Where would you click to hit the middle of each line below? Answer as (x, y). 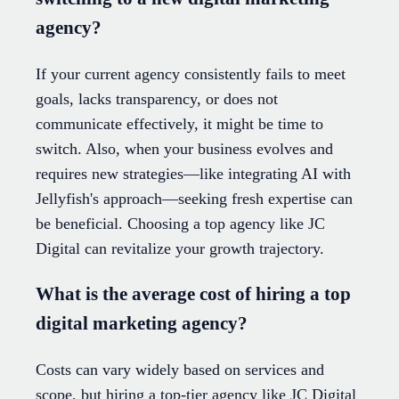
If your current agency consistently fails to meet (191, 73)
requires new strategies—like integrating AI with (193, 173)
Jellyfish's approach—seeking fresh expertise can (194, 198)
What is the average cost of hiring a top (193, 293)
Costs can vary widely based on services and (180, 369)
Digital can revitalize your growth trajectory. (180, 248)
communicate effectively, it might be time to (179, 123)
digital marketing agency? (142, 323)
